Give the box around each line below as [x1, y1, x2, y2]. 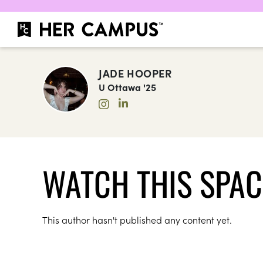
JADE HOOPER [99, 66, 172, 80]
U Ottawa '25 [99, 80, 156, 93]
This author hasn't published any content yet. [42, 213, 232, 226]
